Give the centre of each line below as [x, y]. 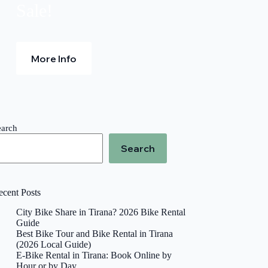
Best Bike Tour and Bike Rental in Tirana [95, 233]
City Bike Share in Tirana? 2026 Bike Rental [101, 212]
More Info [54, 58]
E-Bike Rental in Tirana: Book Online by [94, 255]
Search [138, 149]
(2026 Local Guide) [54, 244]
